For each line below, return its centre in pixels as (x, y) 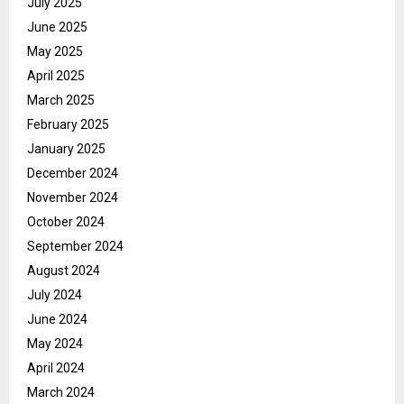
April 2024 (56, 368)
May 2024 (55, 344)
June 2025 (57, 28)
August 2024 (64, 271)
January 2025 (66, 149)
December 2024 (73, 174)
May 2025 (55, 52)
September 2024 (75, 247)
